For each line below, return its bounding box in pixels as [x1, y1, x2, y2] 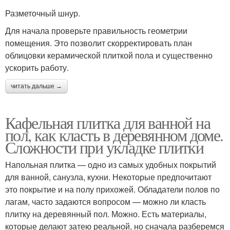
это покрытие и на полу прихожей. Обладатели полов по [5, 183, 220, 196]
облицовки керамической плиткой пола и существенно [5, 49, 213, 62]
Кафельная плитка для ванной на [5, 111, 210, 134]
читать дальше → [11, 83, 62, 90]
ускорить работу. [5, 62, 69, 74]
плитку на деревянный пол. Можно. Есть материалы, [5, 208, 206, 220]
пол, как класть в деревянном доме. [5, 124, 223, 146]
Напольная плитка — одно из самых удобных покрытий [5, 159, 216, 171]
